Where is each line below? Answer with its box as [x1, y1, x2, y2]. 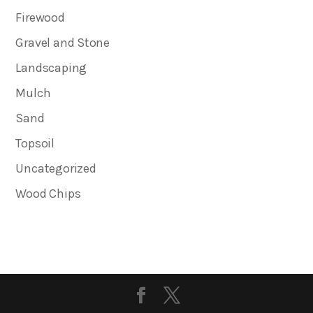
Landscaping [15, 59, 87, 75]
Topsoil [15, 135, 55, 151]
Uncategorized [15, 160, 96, 176]
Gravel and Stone [15, 34, 110, 50]
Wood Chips [15, 185, 81, 201]
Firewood [15, 9, 65, 25]
